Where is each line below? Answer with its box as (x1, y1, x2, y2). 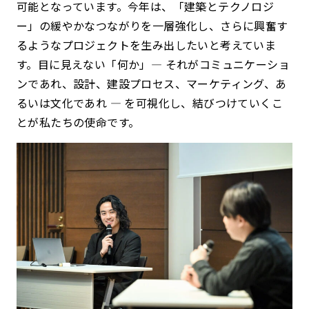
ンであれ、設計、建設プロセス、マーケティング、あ (17, 74, 287, 92)
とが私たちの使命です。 (17, 113, 140, 130)
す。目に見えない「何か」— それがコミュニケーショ (17, 55, 290, 72)
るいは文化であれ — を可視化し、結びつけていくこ (17, 94, 283, 111)
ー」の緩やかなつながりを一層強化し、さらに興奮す (17, 17, 288, 34)
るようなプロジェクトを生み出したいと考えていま (17, 36, 277, 53)
